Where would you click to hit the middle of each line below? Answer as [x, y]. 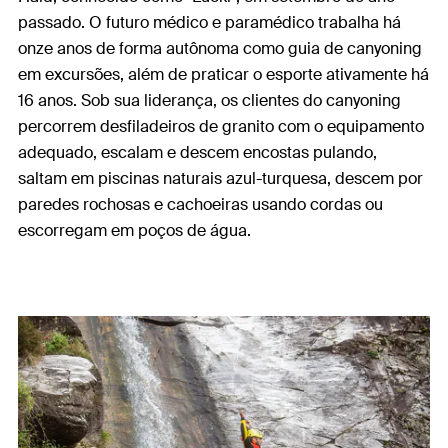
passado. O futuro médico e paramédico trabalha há [209, 22]
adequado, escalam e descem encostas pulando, [197, 152]
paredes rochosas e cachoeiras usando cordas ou [200, 204]
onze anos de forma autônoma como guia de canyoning [220, 48]
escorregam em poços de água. [134, 230]
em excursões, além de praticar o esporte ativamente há [223, 74]
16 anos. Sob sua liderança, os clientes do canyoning [209, 100]
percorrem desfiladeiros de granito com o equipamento [221, 126]
